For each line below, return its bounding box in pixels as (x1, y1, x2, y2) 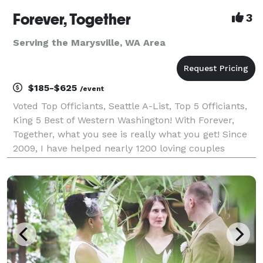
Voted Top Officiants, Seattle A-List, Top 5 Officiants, (13, 100, 247, 112)
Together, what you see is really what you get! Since (13, 128, 247, 140)
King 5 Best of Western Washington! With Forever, (13, 114, 234, 126)
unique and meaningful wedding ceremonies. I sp (13, 170, 238, 182)
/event (80, 84, 104, 93)
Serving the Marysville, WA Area (13, 36, 166, 48)
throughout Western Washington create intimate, (13, 156, 234, 168)
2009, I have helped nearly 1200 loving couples (13, 142, 225, 154)
